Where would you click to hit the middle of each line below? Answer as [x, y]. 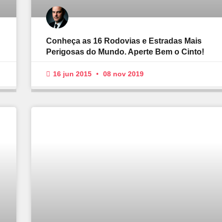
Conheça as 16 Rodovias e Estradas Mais [124, 41]
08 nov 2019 [122, 74]
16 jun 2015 [72, 74]
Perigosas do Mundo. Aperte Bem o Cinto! [125, 52]
